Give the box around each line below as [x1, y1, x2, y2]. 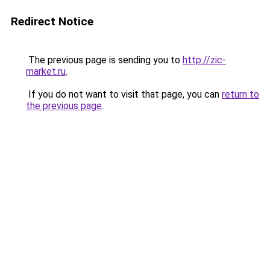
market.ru [26, 66, 66, 77]
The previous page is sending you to [26, 54, 183, 66]
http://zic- [183, 54, 226, 66]
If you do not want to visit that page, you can [26, 89, 222, 100]
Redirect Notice [11, 14, 93, 28]
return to [222, 89, 259, 100]
